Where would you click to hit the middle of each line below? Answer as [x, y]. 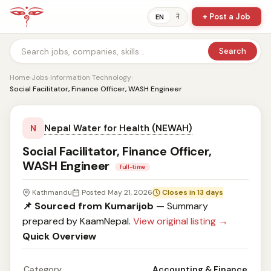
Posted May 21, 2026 [117, 192]
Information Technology [91, 77]
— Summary [181, 206]
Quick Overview [60, 236]
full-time [132, 166]
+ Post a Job [227, 17]
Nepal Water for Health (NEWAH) [118, 128]
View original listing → [181, 221]
